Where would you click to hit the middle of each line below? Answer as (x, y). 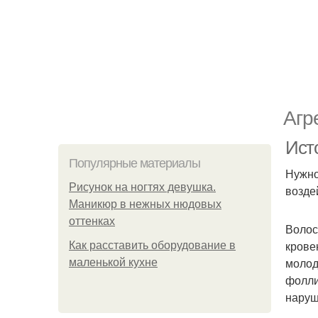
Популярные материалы (135, 163)
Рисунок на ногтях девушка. (142, 187)
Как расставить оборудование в (152, 245)
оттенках (92, 221)
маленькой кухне (113, 262)
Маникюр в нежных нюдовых (145, 204)
